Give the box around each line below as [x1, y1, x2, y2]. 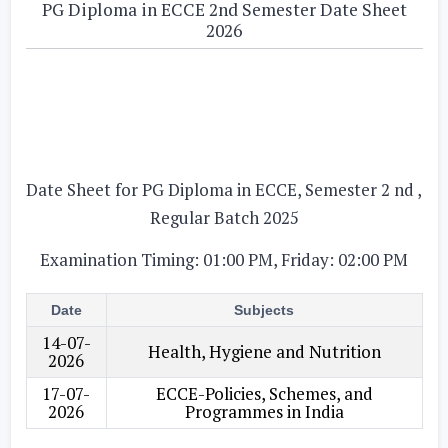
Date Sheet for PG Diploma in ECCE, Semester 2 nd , [26, 177, 422, 201]
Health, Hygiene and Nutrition [147, 339, 381, 363]
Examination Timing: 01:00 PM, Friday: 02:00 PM [40, 247, 408, 271]
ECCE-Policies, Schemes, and [155, 381, 373, 405]
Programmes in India [184, 399, 344, 423]
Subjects [234, 301, 294, 318]
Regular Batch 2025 [149, 205, 299, 229]
